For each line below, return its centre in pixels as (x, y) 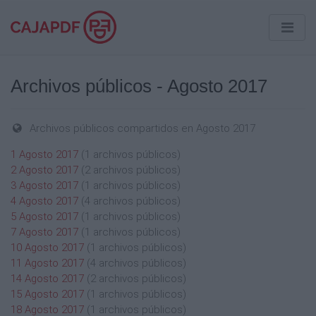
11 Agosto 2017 (47, 263)
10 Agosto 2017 (47, 248)
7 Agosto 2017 (44, 232)
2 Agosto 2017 (44, 170)
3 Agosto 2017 (44, 186)
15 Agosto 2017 (47, 294)
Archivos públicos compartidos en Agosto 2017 (143, 128)
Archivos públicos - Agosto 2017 (139, 86)
